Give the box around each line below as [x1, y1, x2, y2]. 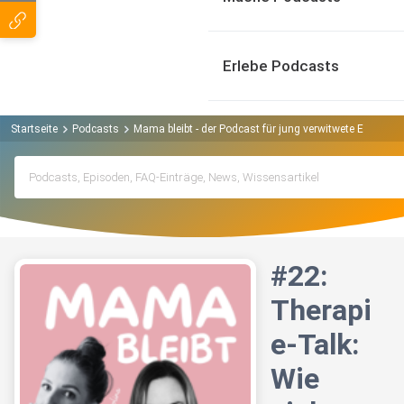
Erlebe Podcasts [223, 57, 339, 75]
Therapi [271, 293, 372, 328]
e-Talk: [271, 327, 359, 363]
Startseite [11, 122, 58, 135]
